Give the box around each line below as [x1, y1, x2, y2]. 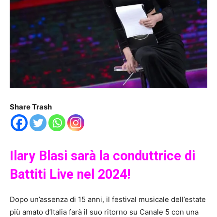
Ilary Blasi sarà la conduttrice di [10, 148, 195, 164]
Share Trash [10, 102, 52, 112]
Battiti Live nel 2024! [10, 167, 130, 183]
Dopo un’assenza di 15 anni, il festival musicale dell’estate [10, 195, 206, 204]
